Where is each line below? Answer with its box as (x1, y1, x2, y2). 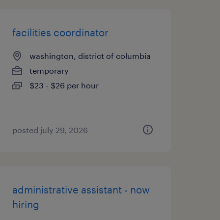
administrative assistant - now (12, 184, 150, 195)
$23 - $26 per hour (29, 81, 99, 90)
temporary (29, 66, 69, 75)
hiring (12, 198, 39, 210)
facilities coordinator (12, 27, 109, 38)
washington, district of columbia (29, 51, 151, 60)
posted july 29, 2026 (12, 125, 88, 135)
